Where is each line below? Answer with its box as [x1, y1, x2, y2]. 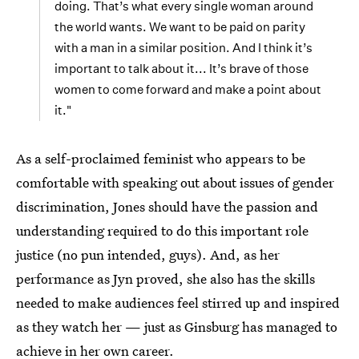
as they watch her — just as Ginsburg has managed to [16, 317, 337, 336]
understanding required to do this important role [16, 221, 309, 240]
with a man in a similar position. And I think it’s [54, 40, 313, 55]
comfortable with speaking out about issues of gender [16, 173, 334, 192]
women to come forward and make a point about [54, 82, 321, 97]
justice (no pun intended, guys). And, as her [16, 245, 280, 264]
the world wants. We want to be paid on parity [54, 19, 305, 34]
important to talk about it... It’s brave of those [54, 61, 309, 76]
